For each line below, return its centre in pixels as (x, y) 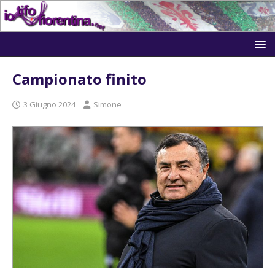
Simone (107, 104)
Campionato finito (79, 79)
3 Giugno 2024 (49, 104)
